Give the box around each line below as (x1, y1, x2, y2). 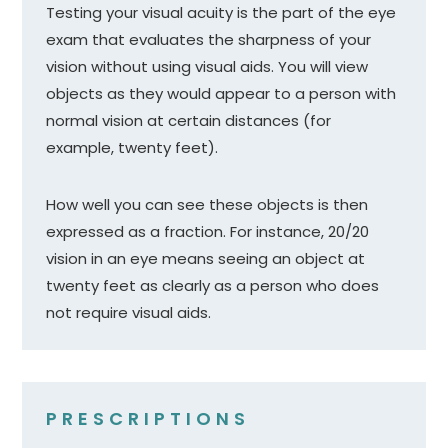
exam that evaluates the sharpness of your (46, 29, 372, 51)
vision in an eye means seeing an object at (46, 248, 366, 270)
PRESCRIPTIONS (46, 406, 251, 432)
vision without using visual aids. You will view (46, 56, 369, 78)
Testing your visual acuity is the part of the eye (46, 2, 397, 24)
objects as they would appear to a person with (46, 83, 397, 105)
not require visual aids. (46, 302, 212, 324)
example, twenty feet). (46, 137, 223, 159)
